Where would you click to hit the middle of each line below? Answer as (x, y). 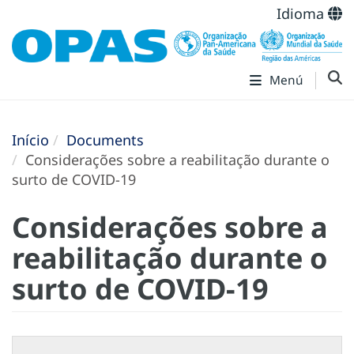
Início (30, 139)
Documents (105, 139)
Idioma (302, 13)
